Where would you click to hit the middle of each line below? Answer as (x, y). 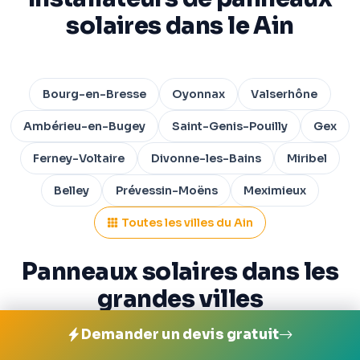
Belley (72, 191)
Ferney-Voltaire (79, 159)
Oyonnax (198, 94)
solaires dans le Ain (180, 26)
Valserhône (284, 94)
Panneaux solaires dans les (180, 272)
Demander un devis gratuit (180, 335)
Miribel (307, 159)
